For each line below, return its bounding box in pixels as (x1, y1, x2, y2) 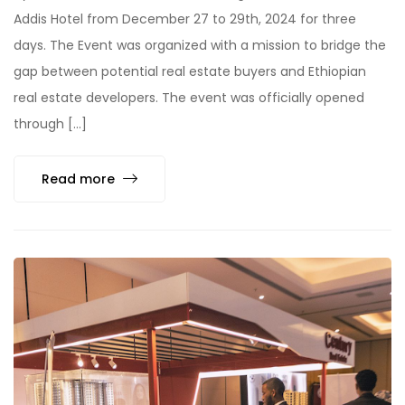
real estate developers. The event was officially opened (14, 89, 364, 108)
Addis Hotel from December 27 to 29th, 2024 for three (14, 10, 356, 29)
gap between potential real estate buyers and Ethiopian (14, 62, 366, 81)
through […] (14, 115, 87, 134)
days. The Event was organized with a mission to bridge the (14, 36, 386, 55)
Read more (42, 170, 118, 189)
